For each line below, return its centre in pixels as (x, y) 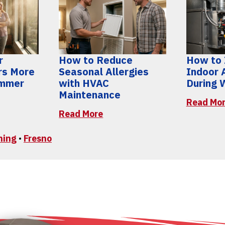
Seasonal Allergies (104, 72)
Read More (81, 114)
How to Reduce (96, 60)
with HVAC (84, 83)
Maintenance (90, 95)
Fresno (38, 138)
